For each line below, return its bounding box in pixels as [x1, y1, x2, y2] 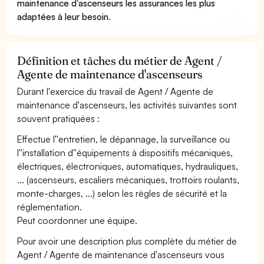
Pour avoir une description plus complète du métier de [17, 235, 237, 247]
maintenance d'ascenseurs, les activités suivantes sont [17, 98, 237, 111]
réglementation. [17, 200, 82, 213]
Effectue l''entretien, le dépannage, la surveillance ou [17, 133, 230, 145]
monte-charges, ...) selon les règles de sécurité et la [17, 187, 227, 199]
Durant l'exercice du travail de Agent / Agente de [17, 85, 214, 97]
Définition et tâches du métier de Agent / [17, 53, 223, 68]
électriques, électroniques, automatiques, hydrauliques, [17, 160, 239, 172]
